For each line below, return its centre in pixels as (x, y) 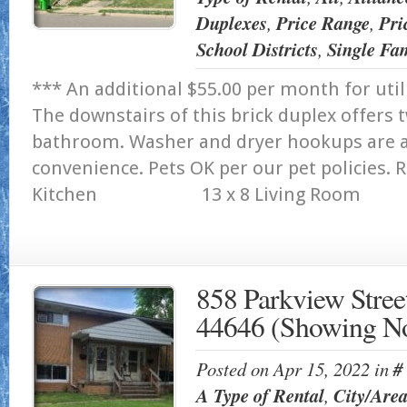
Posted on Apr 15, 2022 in (295, 369)
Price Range (323, 23)
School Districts (257, 50)
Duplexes (232, 23)
